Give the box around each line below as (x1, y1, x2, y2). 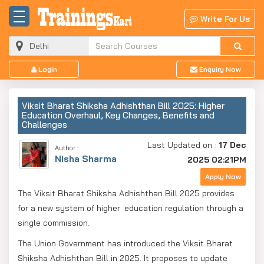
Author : (55, 143, 78, 152)
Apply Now (205, 171, 241, 181)
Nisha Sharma (55, 153, 117, 164)
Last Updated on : (147, 139, 219, 150)
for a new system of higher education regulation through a (18, 202, 243, 213)
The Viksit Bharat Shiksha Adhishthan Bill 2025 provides (18, 187, 235, 199)
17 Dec (219, 139, 246, 150)
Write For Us (197, 14, 250, 24)
